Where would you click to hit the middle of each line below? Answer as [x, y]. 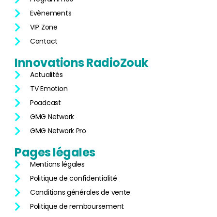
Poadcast [46, 103]
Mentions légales [57, 164]
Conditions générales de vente [80, 193]
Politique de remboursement [77, 207]
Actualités [46, 75]
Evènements [51, 13]
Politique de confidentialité [74, 178]
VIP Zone [44, 27]
